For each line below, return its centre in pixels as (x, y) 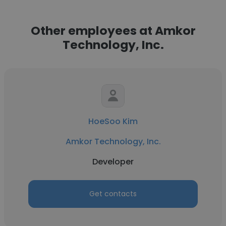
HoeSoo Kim (113, 121)
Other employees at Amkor (113, 31)
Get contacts (113, 194)
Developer (113, 162)
